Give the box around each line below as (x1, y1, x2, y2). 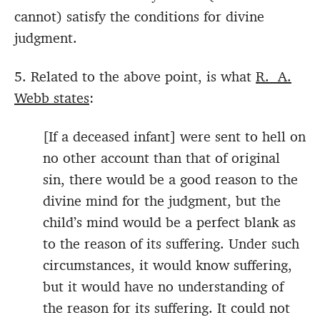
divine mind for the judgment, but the (43, 191, 281, 211)
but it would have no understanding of (43, 277, 284, 296)
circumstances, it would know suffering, (43, 256, 292, 275)
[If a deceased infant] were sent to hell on (43, 127, 306, 146)
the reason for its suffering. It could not (43, 299, 290, 318)
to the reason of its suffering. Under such (43, 234, 299, 254)
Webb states (14, 89, 89, 108)
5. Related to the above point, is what (14, 67, 256, 86)
